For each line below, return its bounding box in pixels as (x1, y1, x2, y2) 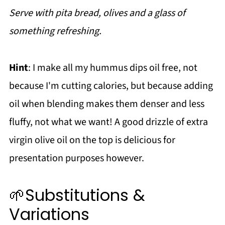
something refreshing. (9, 24, 101, 38)
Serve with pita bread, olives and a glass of (9, 6, 185, 20)
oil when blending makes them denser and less (9, 97, 204, 111)
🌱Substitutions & (9, 184, 145, 206)
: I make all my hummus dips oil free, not (28, 61, 197, 75)
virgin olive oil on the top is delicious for (9, 133, 175, 147)
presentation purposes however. (9, 151, 144, 165)
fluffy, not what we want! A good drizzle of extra (9, 115, 208, 129)
